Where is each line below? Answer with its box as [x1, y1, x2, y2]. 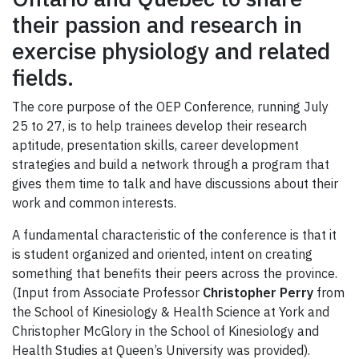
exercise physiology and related [12, 35, 330, 66]
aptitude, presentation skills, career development [12, 136, 299, 153]
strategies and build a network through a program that [12, 155, 329, 172]
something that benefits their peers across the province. [12, 264, 337, 281]
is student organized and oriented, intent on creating [12, 245, 313, 262]
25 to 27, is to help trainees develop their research [12, 117, 307, 134]
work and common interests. [12, 194, 176, 211]
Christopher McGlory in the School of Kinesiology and [12, 322, 319, 339]
